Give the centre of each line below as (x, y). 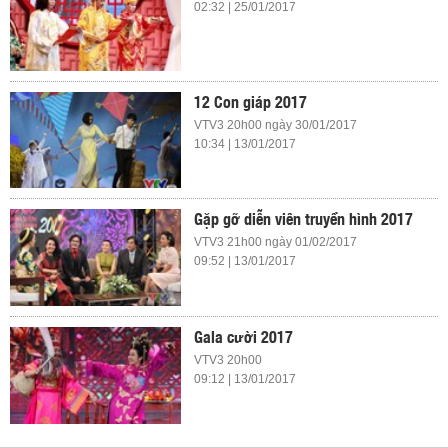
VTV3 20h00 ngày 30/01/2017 (276, 124)
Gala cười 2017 (244, 336)
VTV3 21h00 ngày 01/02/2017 (276, 242)
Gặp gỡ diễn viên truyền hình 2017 (304, 218)
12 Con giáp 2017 (251, 100)
